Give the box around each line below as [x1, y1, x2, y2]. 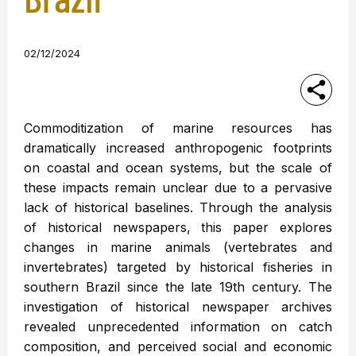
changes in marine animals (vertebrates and [24, 239, 332, 255]
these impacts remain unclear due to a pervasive [24, 180, 332, 195]
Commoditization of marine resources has [24, 120, 332, 136]
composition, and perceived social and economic [24, 339, 332, 354]
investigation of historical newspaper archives [24, 299, 332, 315]
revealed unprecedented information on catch [24, 319, 332, 335]
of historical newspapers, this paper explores [24, 219, 332, 235]
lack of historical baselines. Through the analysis [24, 199, 332, 215]
